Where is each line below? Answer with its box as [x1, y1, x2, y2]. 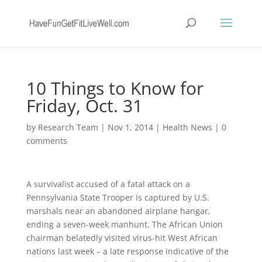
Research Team [37, 122, 98, 133]
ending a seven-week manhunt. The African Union [26, 219, 223, 230]
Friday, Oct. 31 [26, 94, 143, 118]
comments [26, 135, 67, 146]
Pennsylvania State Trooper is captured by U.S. [26, 192, 209, 203]
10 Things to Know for [26, 76, 204, 100]
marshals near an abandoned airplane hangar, [26, 205, 211, 216]
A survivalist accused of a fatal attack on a [26, 178, 190, 189]
